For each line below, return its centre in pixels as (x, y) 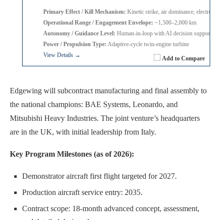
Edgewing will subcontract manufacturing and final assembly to (108, 90)
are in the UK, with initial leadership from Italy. (83, 132)
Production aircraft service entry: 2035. (82, 192)
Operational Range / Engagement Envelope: (98, 22)
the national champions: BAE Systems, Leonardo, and (94, 104)
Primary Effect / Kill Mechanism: (84, 12)
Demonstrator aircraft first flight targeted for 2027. (99, 176)
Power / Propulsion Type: (75, 44)
